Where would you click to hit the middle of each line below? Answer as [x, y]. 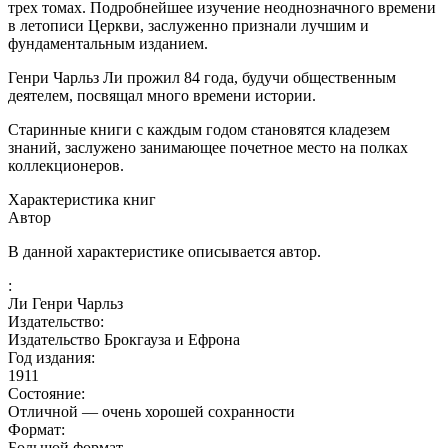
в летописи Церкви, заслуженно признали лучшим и [188, 25]
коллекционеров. [66, 165]
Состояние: [46, 393]
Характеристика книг [82, 199]
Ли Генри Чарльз [65, 303]
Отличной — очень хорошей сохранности [151, 411]
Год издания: [51, 357]
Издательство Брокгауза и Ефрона [124, 339]
